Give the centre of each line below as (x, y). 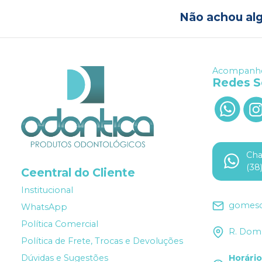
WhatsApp (44, 207)
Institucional (47, 190)
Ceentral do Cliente (78, 173)
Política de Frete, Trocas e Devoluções (102, 241)
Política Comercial (60, 224)
